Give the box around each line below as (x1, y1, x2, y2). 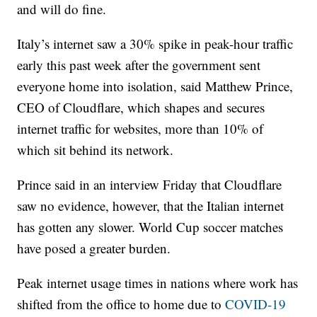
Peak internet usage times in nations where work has (17, 274, 299, 292)
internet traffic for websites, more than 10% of (17, 120, 264, 138)
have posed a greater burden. (17, 239, 171, 258)
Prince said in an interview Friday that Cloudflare (17, 175, 282, 194)
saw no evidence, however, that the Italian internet (17, 197, 284, 215)
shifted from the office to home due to (17, 295, 226, 313)
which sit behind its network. (17, 141, 174, 159)
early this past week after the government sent (17, 56, 261, 74)
